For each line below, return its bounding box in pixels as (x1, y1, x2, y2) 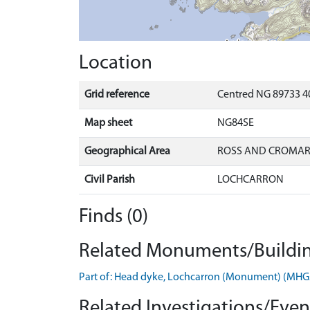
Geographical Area (84, 145, 170, 157)
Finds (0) (79, 206, 148, 227)
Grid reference (84, 89, 149, 100)
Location (79, 53, 152, 73)
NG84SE (217, 117, 254, 129)
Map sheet (84, 117, 132, 129)
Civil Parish (84, 174, 135, 185)
